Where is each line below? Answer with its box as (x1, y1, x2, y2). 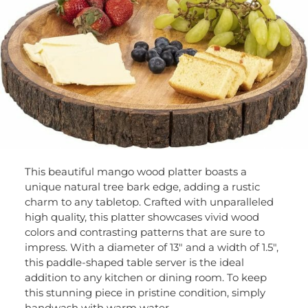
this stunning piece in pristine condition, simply (24, 285, 265, 299)
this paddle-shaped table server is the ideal (24, 255, 244, 269)
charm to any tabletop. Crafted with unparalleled (24, 195, 274, 208)
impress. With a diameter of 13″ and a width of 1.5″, (24, 240, 278, 254)
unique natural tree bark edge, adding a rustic (24, 179, 260, 193)
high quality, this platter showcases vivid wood (24, 210, 259, 223)
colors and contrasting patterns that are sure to (24, 225, 265, 239)
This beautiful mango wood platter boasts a (24, 164, 247, 178)
